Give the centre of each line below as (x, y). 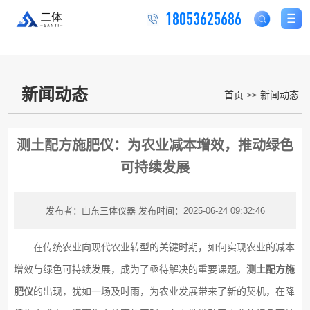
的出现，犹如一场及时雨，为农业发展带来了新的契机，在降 (164, 291)
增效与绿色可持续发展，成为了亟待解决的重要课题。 (130, 269)
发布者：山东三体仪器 (90, 210)
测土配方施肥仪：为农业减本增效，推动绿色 (155, 145)
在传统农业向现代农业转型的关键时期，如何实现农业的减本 (154, 247)
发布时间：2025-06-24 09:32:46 (201, 210)
